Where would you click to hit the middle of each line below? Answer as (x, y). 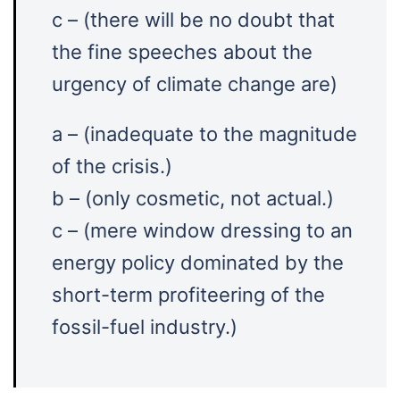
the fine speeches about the (182, 52)
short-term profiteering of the (188, 295)
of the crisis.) (112, 166)
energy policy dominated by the (198, 262)
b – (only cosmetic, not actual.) (193, 198)
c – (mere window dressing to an (202, 230)
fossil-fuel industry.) (145, 327)
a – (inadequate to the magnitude (204, 134)
